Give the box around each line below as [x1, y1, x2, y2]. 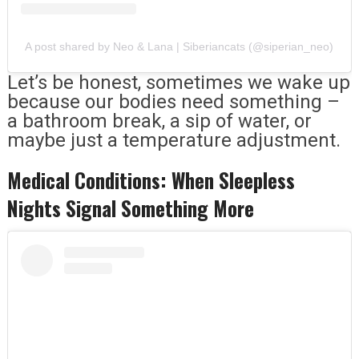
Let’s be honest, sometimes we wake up [6, 71, 350, 94]
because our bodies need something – [6, 90, 340, 113]
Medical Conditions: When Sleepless [6, 164, 295, 195]
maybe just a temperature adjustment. [6, 128, 341, 151]
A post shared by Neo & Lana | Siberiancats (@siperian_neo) [25, 39, 334, 53]
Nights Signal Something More [6, 192, 254, 223]
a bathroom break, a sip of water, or [6, 109, 312, 132]
